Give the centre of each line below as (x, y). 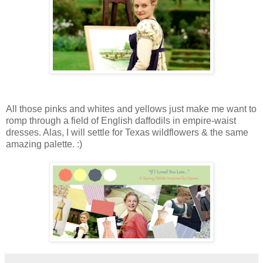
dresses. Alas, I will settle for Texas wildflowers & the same (127, 133)
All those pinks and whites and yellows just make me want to (131, 109)
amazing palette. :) (44, 144)
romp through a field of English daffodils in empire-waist (121, 121)
